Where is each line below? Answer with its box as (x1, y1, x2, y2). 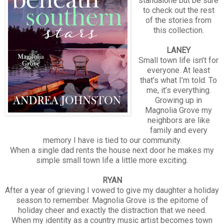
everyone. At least (147, 65, 210, 75)
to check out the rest (142, 5, 214, 15)
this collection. (153, 25, 204, 35)
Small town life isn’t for (138, 55, 219, 65)
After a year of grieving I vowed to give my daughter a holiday (5, 185, 219, 195)
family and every (149, 125, 207, 135)
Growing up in (155, 95, 202, 105)
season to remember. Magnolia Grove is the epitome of (15, 195, 208, 205)
